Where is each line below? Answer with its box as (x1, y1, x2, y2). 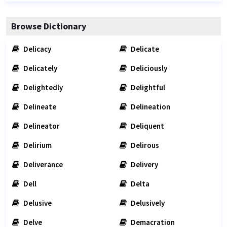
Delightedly (22, 83, 63, 92)
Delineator (22, 121, 60, 131)
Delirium (22, 140, 52, 150)
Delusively (129, 198, 165, 208)
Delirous (129, 140, 159, 150)
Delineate (22, 102, 56, 111)
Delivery (129, 160, 158, 169)
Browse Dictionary (11, 20, 86, 32)
